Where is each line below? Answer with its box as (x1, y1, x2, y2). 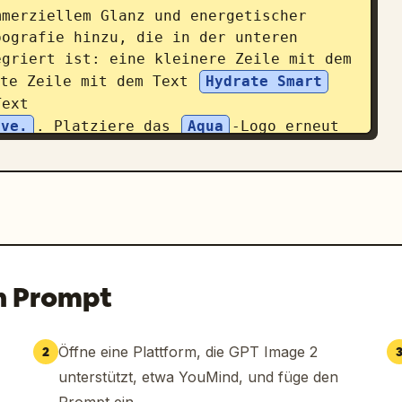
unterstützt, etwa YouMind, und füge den (57, 368, 338, 386)
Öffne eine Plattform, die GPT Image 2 (57, 343, 318, 361)
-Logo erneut (232, 118, 339, 135)
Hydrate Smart (205, 73, 322, 90)
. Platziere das (36, 118, 179, 135)
